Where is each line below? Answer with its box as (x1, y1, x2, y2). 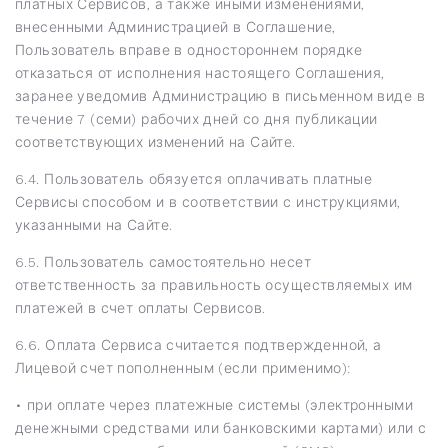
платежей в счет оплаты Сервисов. (15, 299, 266, 316)
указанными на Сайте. (15, 216, 173, 233)
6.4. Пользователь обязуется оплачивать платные (15, 170, 373, 187)
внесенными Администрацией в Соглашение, (15, 18, 336, 35)
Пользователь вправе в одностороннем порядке (15, 41, 363, 58)
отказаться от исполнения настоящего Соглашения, (15, 64, 385, 81)
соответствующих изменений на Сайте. (15, 133, 296, 150)
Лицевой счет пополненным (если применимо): (15, 359, 351, 376)
